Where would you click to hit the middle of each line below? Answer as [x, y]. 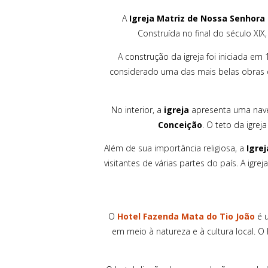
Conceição [180, 124]
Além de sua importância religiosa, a [175, 148]
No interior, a [138, 109]
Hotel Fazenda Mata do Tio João [186, 216]
